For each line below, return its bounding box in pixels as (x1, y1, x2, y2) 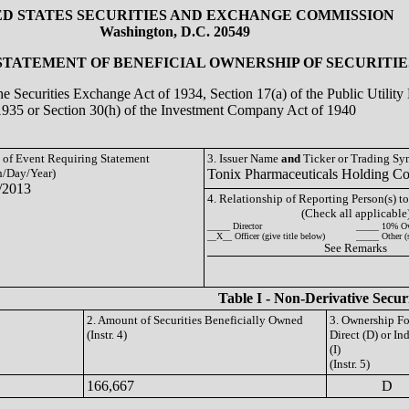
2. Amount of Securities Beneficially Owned (87, 313, 303, 327)
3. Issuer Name (207, 152, 281, 165)
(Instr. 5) (330, 357, 370, 371)
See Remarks (324, 241, 387, 255)
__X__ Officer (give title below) (207, 231, 325, 241)
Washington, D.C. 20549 (100, 24, 250, 39)
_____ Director (207, 221, 262, 231)
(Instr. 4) (87, 328, 127, 341)
